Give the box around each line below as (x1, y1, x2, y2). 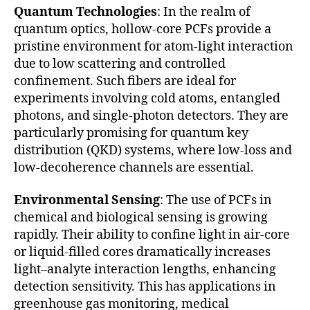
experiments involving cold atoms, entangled (14, 90, 280, 107)
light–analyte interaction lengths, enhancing (14, 262, 276, 278)
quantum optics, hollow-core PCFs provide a (14, 21, 271, 37)
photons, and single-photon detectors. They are (14, 107, 289, 124)
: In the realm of (157, 3, 250, 20)
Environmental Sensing (14, 192, 160, 209)
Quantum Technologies (14, 3, 157, 20)
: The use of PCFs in (160, 192, 272, 209)
